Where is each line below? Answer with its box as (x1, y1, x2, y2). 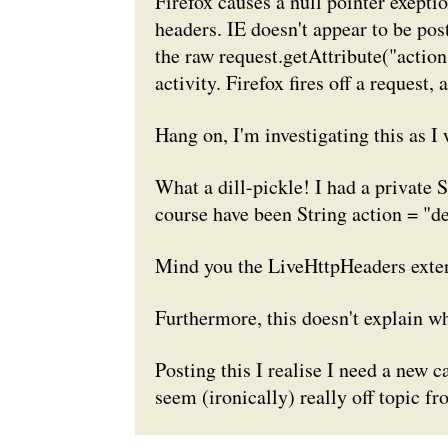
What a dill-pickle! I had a (154, 173, 375, 200)
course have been (154, 200, 297, 227)
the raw (154, 42, 219, 69)
